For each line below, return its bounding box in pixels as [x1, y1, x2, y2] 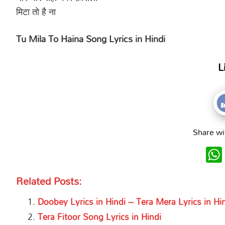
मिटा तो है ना [16, 3, 56, 21]
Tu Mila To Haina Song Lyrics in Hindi [16, 29, 165, 48]
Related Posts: [16, 171, 82, 191]
